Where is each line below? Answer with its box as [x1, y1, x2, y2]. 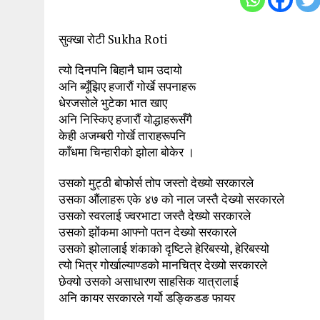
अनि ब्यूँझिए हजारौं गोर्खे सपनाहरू [59, 78, 196, 95]
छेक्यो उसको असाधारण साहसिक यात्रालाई [59, 273, 239, 290]
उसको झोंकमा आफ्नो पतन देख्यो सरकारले [59, 224, 236, 241]
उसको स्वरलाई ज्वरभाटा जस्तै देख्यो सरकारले [59, 207, 251, 224]
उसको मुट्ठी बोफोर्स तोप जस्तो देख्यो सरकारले [59, 174, 254, 191]
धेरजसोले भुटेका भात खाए [59, 94, 167, 111]
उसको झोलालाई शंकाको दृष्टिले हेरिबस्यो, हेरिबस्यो [59, 240, 269, 257]
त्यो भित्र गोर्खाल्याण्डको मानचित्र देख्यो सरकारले [59, 256, 267, 274]
